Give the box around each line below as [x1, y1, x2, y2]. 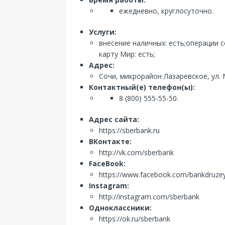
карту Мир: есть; [99, 49, 155, 59]
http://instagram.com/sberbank [99, 192, 199, 201]
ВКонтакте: [89, 137, 132, 146]
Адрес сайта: [89, 115, 139, 124]
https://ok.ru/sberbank [99, 214, 170, 223]
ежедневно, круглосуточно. [119, 6, 213, 16]
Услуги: [89, 27, 117, 37]
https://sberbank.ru [99, 126, 160, 135]
